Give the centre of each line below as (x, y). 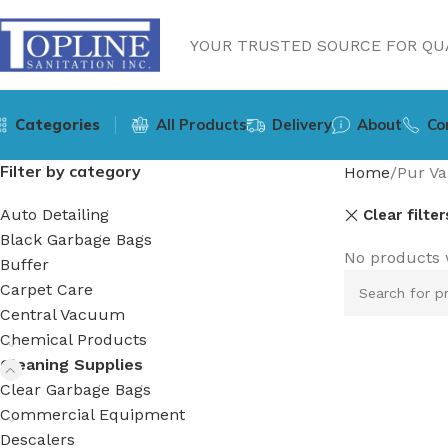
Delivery (302, 124)
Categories (57, 124)
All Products (201, 124)
